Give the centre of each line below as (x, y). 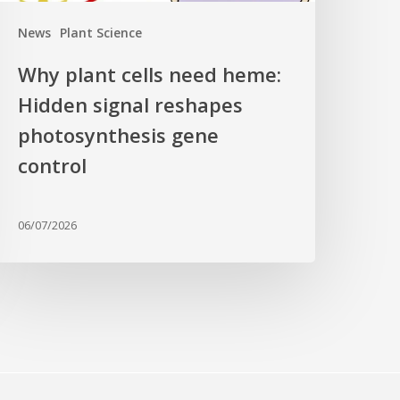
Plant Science (101, 33)
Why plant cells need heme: (150, 75)
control (53, 166)
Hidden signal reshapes (131, 105)
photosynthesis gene (119, 135)
